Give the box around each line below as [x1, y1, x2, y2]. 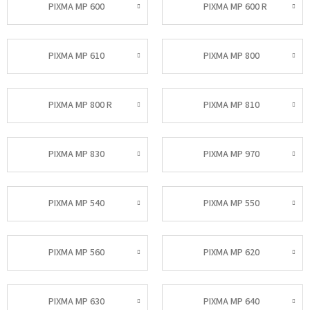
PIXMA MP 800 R [48, 98, 112, 113]
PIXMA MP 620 [203, 246, 259, 260]
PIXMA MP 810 [203, 98, 259, 113]
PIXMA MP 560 [48, 246, 104, 260]
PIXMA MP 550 [203, 197, 259, 211]
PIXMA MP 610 [48, 49, 104, 64]
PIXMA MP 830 [48, 147, 104, 162]
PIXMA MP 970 [203, 147, 259, 162]
